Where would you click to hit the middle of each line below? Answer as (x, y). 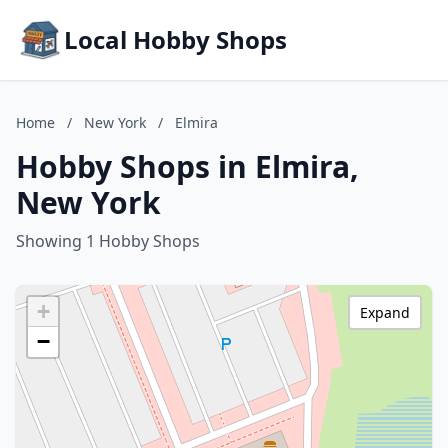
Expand (385, 312)
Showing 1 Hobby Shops (108, 241)
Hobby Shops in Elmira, (187, 166)
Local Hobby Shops (175, 39)
